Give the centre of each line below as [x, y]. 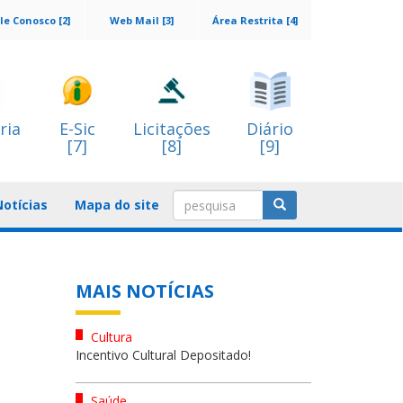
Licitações [172, 129]
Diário [270, 129]
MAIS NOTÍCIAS [144, 291]
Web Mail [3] [142, 20]
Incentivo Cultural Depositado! [163, 355]
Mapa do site [117, 205]
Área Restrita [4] [255, 20]
